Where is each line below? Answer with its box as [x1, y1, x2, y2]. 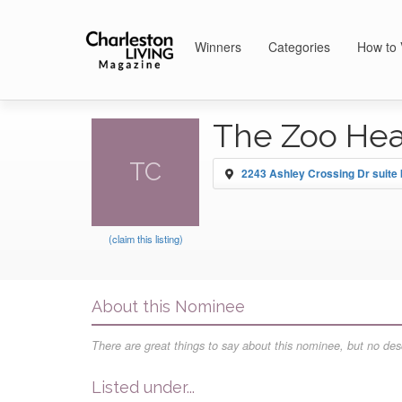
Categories [268, 38, 330, 56]
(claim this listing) [108, 232, 183, 246]
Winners [195, 38, 241, 56]
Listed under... [92, 378, 195, 397]
